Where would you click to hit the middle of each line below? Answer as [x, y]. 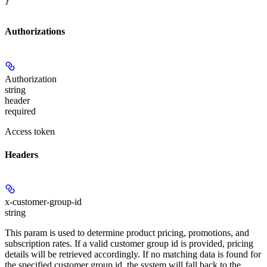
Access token [30, 131]
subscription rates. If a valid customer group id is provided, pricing [129, 244]
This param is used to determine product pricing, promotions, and [127, 233]
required [20, 111]
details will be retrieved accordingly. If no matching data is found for [133, 254]
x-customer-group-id [43, 202]
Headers [21, 154]
